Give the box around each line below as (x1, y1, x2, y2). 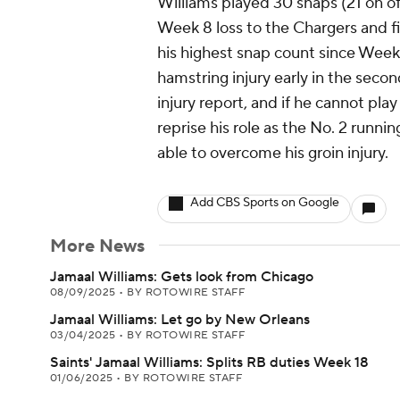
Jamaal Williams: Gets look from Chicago (50, 268, 313, 286)
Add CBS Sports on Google (190, 195, 339, 211)
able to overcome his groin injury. (157, 143, 388, 163)
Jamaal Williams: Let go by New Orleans (50, 311, 310, 329)
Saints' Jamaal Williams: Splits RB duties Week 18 (50, 354, 369, 371)
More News (50, 235, 145, 258)
